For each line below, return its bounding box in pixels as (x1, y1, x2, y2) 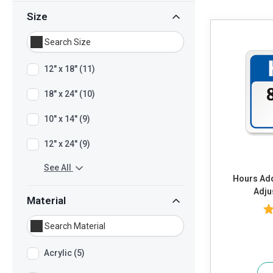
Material (27, 194, 66, 207)
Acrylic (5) (44, 248, 85, 258)
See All (44, 163, 71, 172)
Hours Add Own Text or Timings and (233, 174, 260, 184)
